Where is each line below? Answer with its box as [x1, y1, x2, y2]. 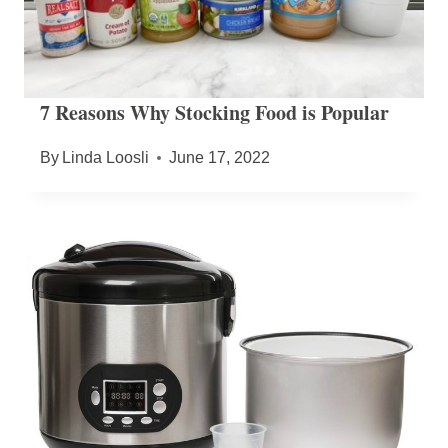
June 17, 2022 [169, 148, 271, 166]
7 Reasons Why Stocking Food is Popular [40, 97, 389, 127]
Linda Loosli [62, 148, 150, 166]
